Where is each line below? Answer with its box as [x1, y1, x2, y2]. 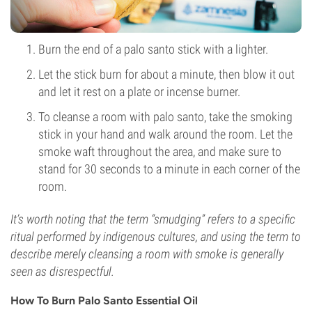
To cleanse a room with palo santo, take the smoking [38, 109, 292, 124]
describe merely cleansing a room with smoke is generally [10, 247, 283, 261]
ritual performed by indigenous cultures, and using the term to [10, 229, 301, 244]
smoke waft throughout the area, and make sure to [38, 144, 281, 159]
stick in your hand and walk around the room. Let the [38, 127, 292, 141]
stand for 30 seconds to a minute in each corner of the [38, 162, 300, 176]
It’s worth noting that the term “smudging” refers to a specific [10, 212, 295, 226]
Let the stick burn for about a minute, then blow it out [38, 67, 295, 81]
